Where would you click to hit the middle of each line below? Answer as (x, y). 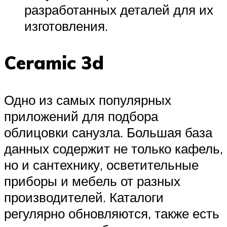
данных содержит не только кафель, (113, 149)
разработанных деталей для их (119, 9)
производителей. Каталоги (84, 197)
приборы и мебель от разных (92, 181)
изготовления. (66, 26)
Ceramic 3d (54, 63)
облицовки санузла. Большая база (108, 133)
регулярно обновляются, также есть (112, 214)
